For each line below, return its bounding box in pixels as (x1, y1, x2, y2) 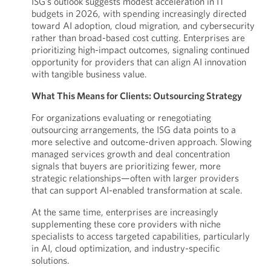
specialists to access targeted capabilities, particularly (31, 230, 250, 242)
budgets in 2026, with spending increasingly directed (31, 7, 247, 19)
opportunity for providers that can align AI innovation (31, 56, 246, 68)
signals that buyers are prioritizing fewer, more (31, 160, 221, 172)
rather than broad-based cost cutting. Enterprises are (31, 31, 245, 44)
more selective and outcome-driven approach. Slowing (31, 135, 252, 148)
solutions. (31, 254, 70, 266)
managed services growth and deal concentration (31, 148, 230, 160)
